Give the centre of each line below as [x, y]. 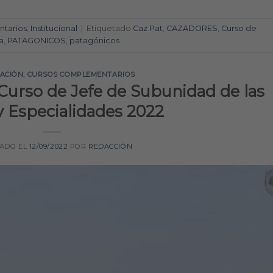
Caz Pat [148, 29]
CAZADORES [192, 29]
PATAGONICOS [37, 41]
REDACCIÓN [111, 147]
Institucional [54, 29]
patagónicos [94, 41]
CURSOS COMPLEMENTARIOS [81, 74]
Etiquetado [110, 29]
